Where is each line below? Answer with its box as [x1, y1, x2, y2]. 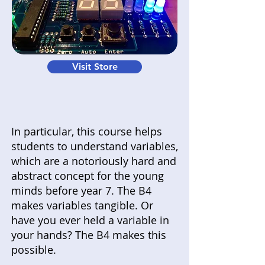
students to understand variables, [11, 138, 178, 153]
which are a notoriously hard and [11, 153, 176, 168]
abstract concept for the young [11, 168, 164, 183]
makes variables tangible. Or [11, 198, 153, 212]
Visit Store [72, 60, 118, 72]
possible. [11, 242, 59, 257]
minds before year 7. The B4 [11, 183, 151, 198]
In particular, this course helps [11, 124, 162, 138]
